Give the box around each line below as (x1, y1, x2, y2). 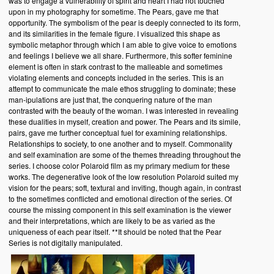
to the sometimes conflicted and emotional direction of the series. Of (8, 193, 232, 204)
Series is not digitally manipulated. (8, 237, 122, 248)
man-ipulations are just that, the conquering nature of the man (8, 94, 212, 105)
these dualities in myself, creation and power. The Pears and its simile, (8, 116, 240, 127)
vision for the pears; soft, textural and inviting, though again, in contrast (8, 182, 241, 193)
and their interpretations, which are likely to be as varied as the (8, 215, 215, 226)
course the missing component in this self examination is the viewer (8, 204, 231, 215)
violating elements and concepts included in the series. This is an (8, 72, 224, 83)
